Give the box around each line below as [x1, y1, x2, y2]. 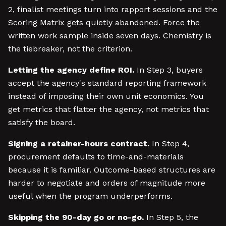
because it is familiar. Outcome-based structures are [8, 165, 215, 175]
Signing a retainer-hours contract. [8, 139, 149, 148]
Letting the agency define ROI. [8, 65, 134, 75]
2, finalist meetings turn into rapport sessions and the [8, 5, 217, 14]
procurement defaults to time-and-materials [8, 152, 184, 161]
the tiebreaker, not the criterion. [8, 44, 132, 53]
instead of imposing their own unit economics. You [8, 91, 204, 101]
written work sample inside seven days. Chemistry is [8, 31, 211, 40]
